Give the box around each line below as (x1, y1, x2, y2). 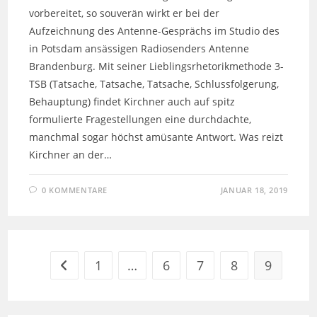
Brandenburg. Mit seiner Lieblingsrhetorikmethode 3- (29, 59, 284, 74)
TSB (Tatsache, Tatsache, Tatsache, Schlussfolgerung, (29, 77, 279, 91)
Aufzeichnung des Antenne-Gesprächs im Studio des (29, 24, 280, 38)
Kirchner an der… (29, 148, 113, 162)
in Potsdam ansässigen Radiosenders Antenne (29, 42, 250, 56)
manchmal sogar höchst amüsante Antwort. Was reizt (29, 130, 284, 144)
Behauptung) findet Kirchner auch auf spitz (29, 95, 236, 109)
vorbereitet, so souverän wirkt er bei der (29, 6, 220, 21)
